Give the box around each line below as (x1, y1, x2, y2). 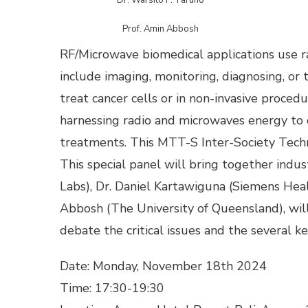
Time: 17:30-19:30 (60, 279, 164, 296)
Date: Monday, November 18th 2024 (60, 257, 267, 274)
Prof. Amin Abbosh (122, 22, 199, 35)
